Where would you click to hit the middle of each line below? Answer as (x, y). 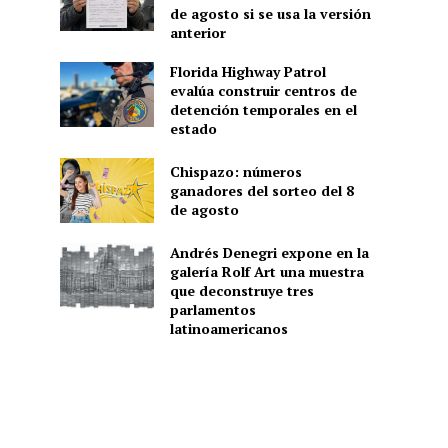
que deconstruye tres (241, 291)
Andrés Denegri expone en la (269, 253)
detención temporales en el (263, 109)
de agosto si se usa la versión (270, 13)
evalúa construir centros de (263, 90)
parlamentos (212, 310)
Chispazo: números (235, 171)
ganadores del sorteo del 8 (261, 190)
